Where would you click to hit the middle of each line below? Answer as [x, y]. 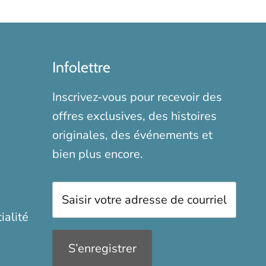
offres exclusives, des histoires [134, 116]
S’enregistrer [102, 248]
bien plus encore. [98, 154]
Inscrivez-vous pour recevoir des [137, 97]
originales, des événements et [132, 135]
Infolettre [81, 67]
